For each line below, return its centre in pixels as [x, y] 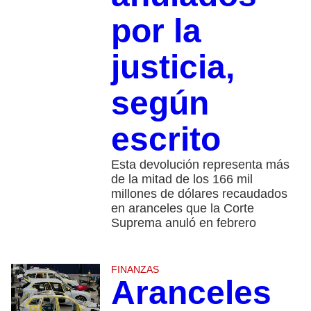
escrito [166, 139]
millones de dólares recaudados [199, 193]
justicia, [173, 67]
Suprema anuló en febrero [183, 222]
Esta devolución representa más [200, 164]
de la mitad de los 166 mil [182, 179]
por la [156, 31]
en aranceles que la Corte [182, 208]
